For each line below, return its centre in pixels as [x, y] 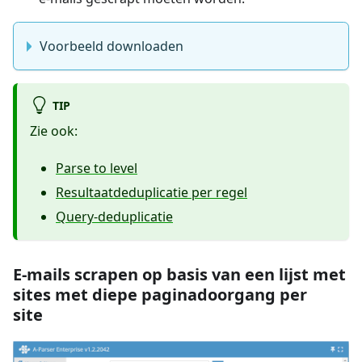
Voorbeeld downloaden [112, 46]
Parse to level [97, 168]
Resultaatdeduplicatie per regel [152, 193]
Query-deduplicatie [114, 217]
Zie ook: [54, 131]
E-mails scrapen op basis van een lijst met [179, 275]
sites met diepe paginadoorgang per [160, 295]
